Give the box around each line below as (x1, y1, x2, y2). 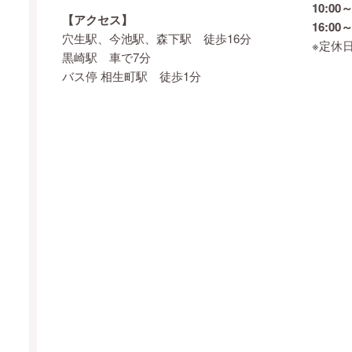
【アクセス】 (62, 11, 133, 29)
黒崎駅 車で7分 (62, 49, 151, 66)
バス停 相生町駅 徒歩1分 (62, 68, 201, 85)
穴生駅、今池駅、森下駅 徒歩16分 (62, 30, 251, 47)
